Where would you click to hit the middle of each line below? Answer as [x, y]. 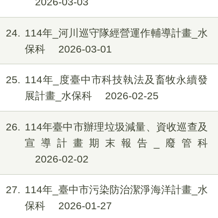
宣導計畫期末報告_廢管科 [116, 143]
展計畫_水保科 [60, 96]
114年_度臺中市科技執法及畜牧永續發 [116, 80]
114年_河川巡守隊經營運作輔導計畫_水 [116, 33]
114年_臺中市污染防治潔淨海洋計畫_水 [116, 190]
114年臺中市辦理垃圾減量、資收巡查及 [116, 127]
